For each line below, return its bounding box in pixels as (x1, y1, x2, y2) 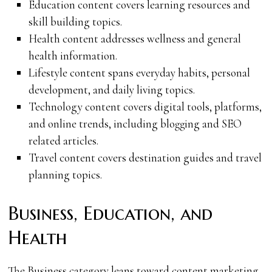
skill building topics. (28, 14, 122, 29)
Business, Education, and (8, 201, 213, 225)
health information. (28, 48, 117, 63)
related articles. (28, 133, 98, 148)
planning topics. (28, 167, 102, 182)
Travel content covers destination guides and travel (28, 150, 262, 165)
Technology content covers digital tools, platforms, (28, 99, 262, 114)
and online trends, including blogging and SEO (28, 116, 242, 131)
